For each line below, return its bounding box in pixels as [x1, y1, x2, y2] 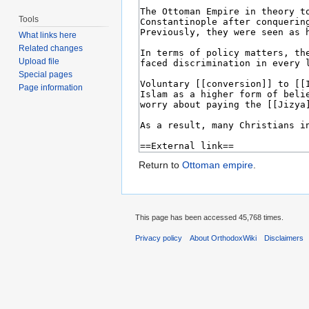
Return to [139, 159, 182, 171]
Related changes [19, 43, 83, 54]
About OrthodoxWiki [190, 234, 257, 243]
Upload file [19, 57, 60, 67]
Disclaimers [264, 234, 304, 243]
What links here [19, 30, 77, 41]
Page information [19, 83, 83, 93]
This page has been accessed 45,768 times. [135, 213, 283, 222]
